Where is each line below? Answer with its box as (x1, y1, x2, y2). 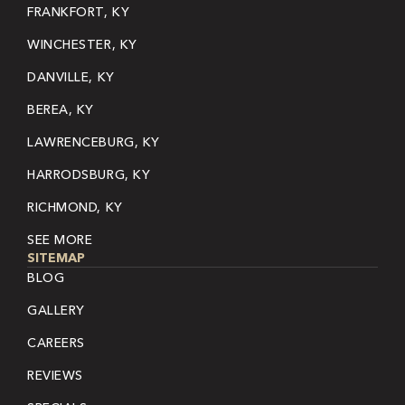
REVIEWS (27, 367, 83, 384)
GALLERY (27, 302, 85, 319)
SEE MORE (27, 231, 93, 249)
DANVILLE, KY (27, 69, 115, 86)
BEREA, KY (27, 101, 95, 118)
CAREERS (27, 334, 85, 352)
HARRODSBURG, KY (27, 166, 151, 184)
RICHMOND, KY (27, 199, 123, 216)
